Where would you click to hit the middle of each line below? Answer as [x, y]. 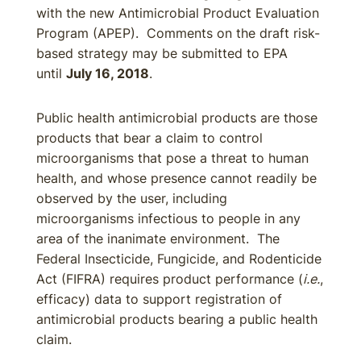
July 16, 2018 [108, 73]
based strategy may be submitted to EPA [162, 53]
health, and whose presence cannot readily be [176, 178]
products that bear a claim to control [149, 138]
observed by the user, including [132, 198]
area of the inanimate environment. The [158, 239]
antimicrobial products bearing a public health [177, 319]
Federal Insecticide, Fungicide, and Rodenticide [179, 259]
